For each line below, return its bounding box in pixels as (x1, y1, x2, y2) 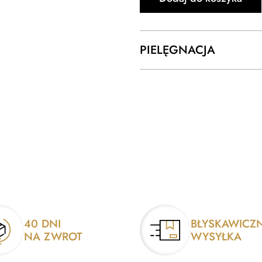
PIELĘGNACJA (140, 41, 215, 58)
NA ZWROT (24, 228, 82, 244)
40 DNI (24, 215, 61, 232)
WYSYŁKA (191, 228, 242, 244)
